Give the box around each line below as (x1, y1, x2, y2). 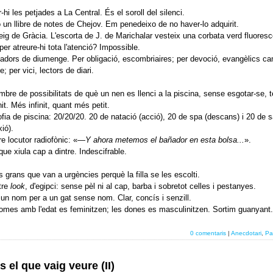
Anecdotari (230, 230, 261, 236)
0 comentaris (190, 230, 226, 236)
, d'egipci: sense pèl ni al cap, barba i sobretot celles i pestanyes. (24, 182, 256, 191)
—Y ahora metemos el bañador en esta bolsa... (77, 135, 244, 144)
